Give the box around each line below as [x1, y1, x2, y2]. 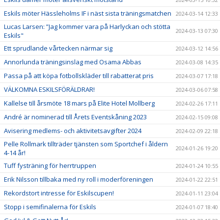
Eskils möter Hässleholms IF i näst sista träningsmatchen [4, 8, 171, 18]
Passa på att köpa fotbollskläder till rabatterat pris [4, 71, 154, 80]
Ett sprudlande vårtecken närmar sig [4, 43, 112, 53]
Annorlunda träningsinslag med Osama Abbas [4, 57, 141, 66]
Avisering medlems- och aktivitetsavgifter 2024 [4, 126, 141, 135]
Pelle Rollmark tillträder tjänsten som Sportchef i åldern [4, 139, 168, 148]
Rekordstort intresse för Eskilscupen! [4, 188, 114, 197]
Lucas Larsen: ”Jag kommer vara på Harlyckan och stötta [4, 22, 170, 31]
